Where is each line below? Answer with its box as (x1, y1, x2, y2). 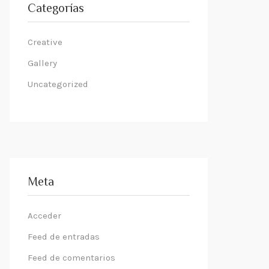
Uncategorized (28, 79, 88, 89)
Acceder (28, 210, 61, 221)
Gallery (28, 58, 57, 68)
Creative (28, 37, 62, 47)
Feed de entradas (28, 231, 100, 242)
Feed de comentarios (28, 252, 115, 263)
